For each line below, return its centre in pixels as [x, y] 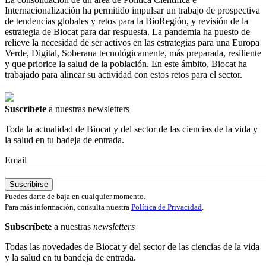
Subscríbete [28, 226]
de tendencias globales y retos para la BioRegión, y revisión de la [126, 21]
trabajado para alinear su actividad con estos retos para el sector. [123, 74]
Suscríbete [26, 109]
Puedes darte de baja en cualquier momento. [75, 196]
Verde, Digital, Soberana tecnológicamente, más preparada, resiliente [133, 53]
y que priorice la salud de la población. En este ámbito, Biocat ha [126, 64]
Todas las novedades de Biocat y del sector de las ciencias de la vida [132, 246]
